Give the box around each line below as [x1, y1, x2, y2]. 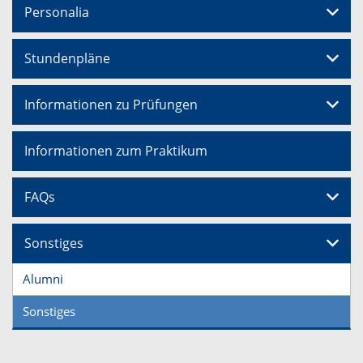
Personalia [24, 3, 89, 22]
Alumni [23, 271, 63, 288]
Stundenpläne [24, 49, 110, 68]
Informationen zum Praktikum [24, 142, 207, 160]
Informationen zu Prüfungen [24, 96, 198, 114]
